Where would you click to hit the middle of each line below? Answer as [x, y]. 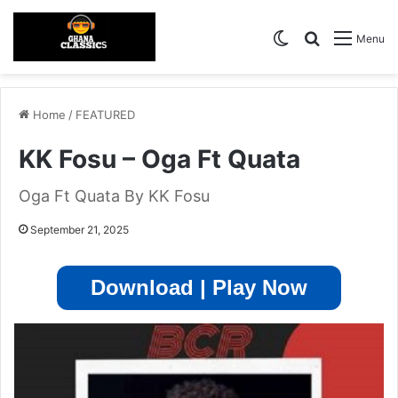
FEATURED [105, 115]
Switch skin [327, 37]
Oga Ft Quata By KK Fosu [114, 196]
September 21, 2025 [80, 230]
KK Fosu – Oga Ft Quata [159, 159]
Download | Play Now [199, 288]
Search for [355, 37]
